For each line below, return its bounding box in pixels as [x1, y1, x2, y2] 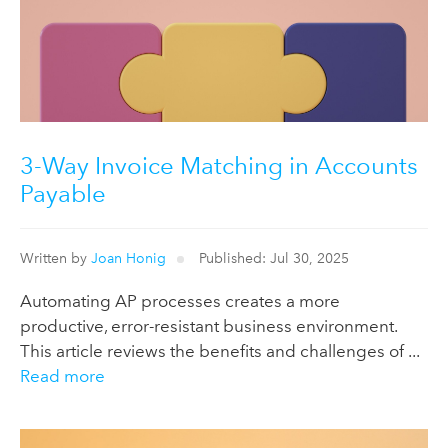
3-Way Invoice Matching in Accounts [20, 151, 418, 181]
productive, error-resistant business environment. [20, 315, 397, 336]
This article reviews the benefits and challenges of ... [20, 340, 419, 361]
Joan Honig [91, 248, 166, 267]
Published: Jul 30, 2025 [194, 248, 349, 267]
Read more [20, 365, 105, 386]
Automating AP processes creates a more [20, 290, 340, 311]
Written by [20, 248, 91, 267]
